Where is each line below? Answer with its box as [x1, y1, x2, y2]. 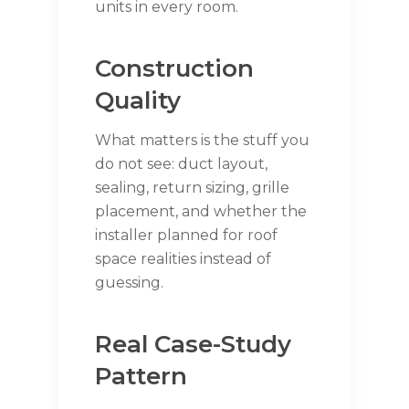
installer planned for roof [95, 226, 278, 245]
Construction [95, 54, 254, 84]
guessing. [95, 274, 163, 292]
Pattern [95, 362, 187, 392]
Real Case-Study [95, 330, 291, 360]
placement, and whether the [95, 203, 307, 221]
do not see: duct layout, [95, 155, 267, 173]
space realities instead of [95, 250, 271, 268]
